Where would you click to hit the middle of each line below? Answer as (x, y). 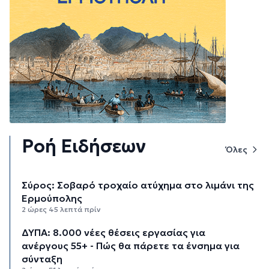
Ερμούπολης (52, 198)
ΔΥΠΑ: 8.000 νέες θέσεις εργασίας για (114, 233)
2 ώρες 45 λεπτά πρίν (62, 210)
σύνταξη (42, 259)
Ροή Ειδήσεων (84, 147)
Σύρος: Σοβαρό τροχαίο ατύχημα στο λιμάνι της (138, 185)
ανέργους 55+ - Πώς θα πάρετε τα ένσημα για (131, 246)
